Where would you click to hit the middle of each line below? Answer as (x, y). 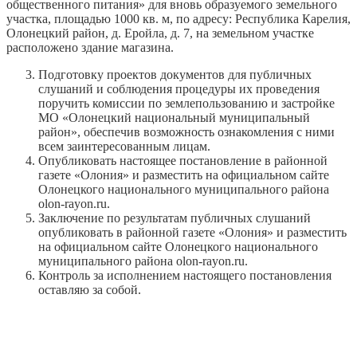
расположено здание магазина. (90, 47)
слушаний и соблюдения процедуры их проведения (179, 88)
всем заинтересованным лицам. (124, 146)
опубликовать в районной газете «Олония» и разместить (192, 232)
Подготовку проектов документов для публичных (175, 74)
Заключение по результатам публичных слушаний (175, 218)
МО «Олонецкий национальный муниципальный (174, 117)
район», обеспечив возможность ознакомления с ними (186, 131)
